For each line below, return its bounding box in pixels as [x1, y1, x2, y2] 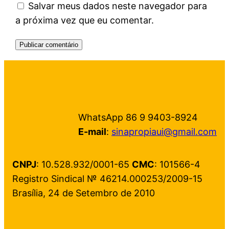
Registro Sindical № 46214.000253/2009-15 [12, 173, 202, 184]
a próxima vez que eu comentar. [15, 14, 154, 26]
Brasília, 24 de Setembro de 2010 [12, 187, 155, 198]
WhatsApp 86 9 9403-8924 [78, 111, 198, 123]
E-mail [78, 126, 106, 137]
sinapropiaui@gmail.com [111, 126, 217, 137]
